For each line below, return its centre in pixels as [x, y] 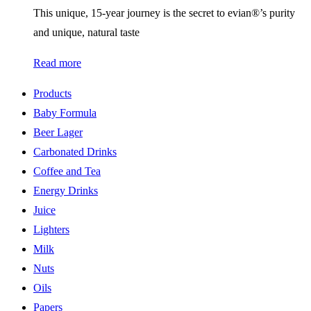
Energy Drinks [66, 190]
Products [52, 93]
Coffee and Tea [67, 171]
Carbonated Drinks [75, 151]
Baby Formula [65, 112]
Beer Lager [58, 132]
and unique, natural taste [86, 32]
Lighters [51, 229]
